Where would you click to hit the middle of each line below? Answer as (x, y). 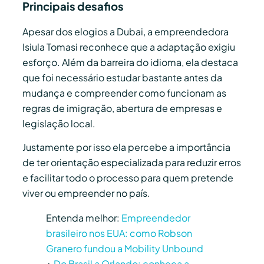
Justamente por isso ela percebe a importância (126, 147)
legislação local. (59, 123)
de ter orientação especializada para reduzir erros (132, 163)
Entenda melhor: (84, 218)
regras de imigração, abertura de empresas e (122, 108)
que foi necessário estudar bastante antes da (122, 77)
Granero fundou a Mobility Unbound (125, 249)
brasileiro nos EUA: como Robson (119, 233)
